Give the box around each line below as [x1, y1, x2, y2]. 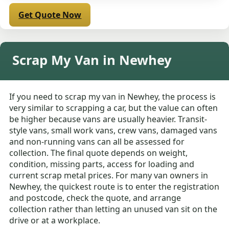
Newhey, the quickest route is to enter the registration [9, 181, 220, 193]
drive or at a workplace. [9, 215, 101, 226]
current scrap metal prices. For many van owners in [9, 170, 209, 181]
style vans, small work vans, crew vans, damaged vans [9, 125, 218, 136]
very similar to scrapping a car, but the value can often [9, 102, 218, 114]
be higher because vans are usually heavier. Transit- [9, 113, 208, 125]
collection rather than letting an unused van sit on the [9, 203, 218, 215]
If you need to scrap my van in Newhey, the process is [9, 91, 216, 103]
